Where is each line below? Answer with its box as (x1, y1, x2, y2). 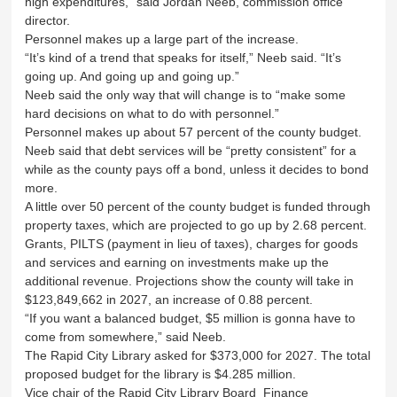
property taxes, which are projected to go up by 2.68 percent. (25, 217, 368, 232)
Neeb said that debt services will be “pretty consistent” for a (25, 143, 357, 158)
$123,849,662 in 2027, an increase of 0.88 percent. (25, 292, 314, 307)
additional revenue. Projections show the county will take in (25, 273, 354, 288)
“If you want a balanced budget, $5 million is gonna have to (25, 310, 356, 325)
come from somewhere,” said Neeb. (25, 329, 227, 344)
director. (25, 12, 71, 27)
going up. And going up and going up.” (25, 68, 247, 83)
